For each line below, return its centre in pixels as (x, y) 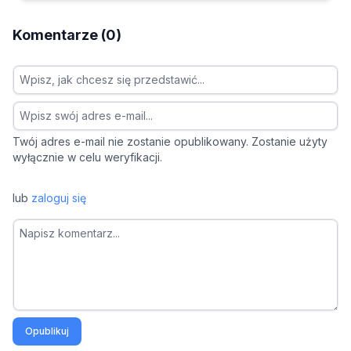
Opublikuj (47, 331)
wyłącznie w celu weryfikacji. (87, 157)
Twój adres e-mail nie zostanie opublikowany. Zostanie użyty (170, 142)
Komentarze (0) (67, 35)
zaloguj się (59, 198)
